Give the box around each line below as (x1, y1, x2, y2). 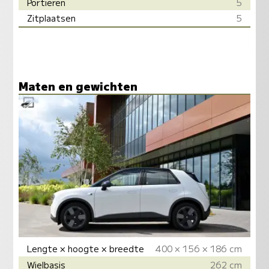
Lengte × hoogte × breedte (27, 241, 145, 255)
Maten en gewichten (18, 77, 138, 94)
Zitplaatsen (27, 11, 76, 25)
